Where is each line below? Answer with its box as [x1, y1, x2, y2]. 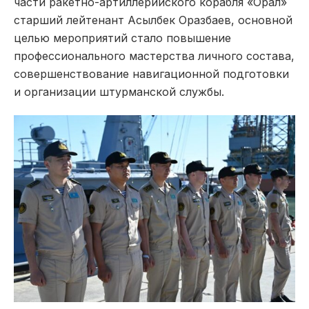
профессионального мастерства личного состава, [14, 48, 295, 63]
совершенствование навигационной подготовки [14, 66, 289, 81]
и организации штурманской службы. [14, 84, 224, 99]
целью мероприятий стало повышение [14, 30, 231, 45]
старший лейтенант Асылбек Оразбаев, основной [14, 12, 292, 27]
